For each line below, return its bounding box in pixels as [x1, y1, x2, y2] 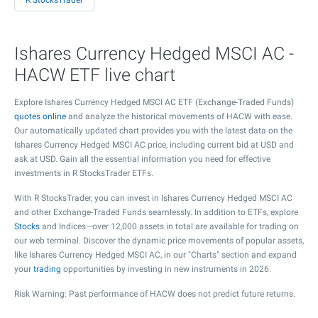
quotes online [14, 111, 66, 121]
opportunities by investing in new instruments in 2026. [61, 264, 271, 274]
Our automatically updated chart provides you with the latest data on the [14, 126, 292, 136]
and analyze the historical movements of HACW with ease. [66, 111, 292, 121]
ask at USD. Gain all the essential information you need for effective [14, 154, 270, 164]
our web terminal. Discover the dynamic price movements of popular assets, [14, 236, 304, 246]
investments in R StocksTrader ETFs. [14, 168, 153, 178]
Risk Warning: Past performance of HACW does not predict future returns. [14, 289, 295, 299]
